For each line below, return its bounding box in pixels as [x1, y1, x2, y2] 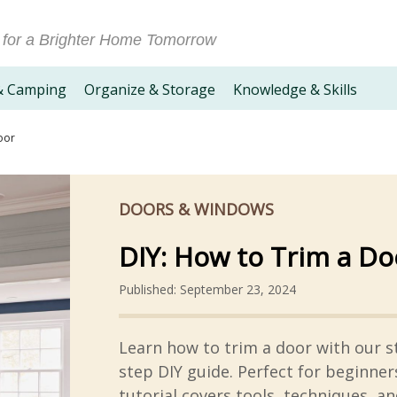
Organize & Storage [84, 80, 215, 99]
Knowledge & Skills [233, 80, 357, 99]
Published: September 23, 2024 [119, 281, 296, 298]
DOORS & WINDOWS [119, 198, 274, 220]
